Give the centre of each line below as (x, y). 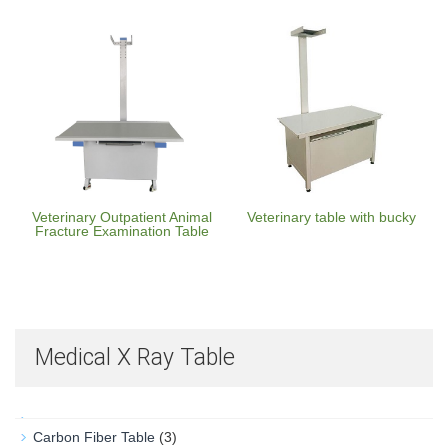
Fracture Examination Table (122, 231)
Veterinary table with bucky (331, 217)
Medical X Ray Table (135, 357)
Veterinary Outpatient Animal (122, 217)
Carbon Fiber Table (94, 437)
